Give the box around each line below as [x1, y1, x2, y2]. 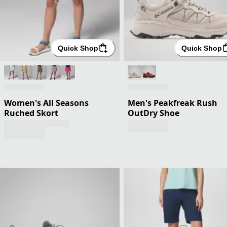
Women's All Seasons [4, 97, 89, 108]
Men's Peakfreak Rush [128, 97, 217, 108]
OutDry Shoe [128, 107, 179, 119]
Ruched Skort [4, 107, 58, 119]
